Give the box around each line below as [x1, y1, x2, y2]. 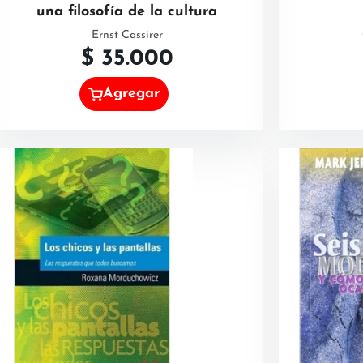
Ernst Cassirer [91, 29, 163, 41]
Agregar [103, 86, 160, 102]
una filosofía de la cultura [36, 4, 217, 19]
